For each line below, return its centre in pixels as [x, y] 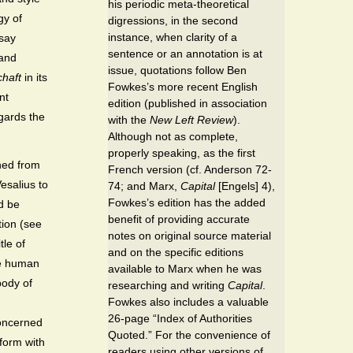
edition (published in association [188, 103]
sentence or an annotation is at [185, 53]
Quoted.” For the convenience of [189, 334]
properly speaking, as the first [182, 152]
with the [129, 119]
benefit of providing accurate [179, 219]
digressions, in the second [173, 20]
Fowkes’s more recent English [183, 86]
